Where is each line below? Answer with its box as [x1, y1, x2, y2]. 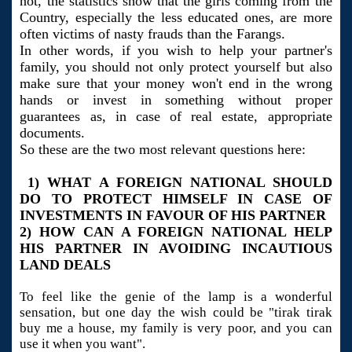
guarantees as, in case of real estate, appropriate [20, 108, 332, 124]
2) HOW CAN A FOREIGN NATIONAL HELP [20, 223, 332, 240]
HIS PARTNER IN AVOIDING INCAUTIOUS [20, 240, 332, 256]
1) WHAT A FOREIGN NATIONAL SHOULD [27, 174, 332, 190]
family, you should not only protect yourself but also [20, 58, 332, 75]
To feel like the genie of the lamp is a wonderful [20, 288, 332, 304]
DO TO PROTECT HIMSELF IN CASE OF [20, 190, 332, 207]
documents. [20, 124, 86, 141]
